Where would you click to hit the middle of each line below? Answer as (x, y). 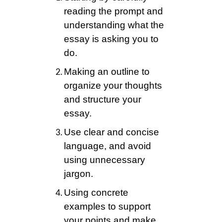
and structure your (103, 100)
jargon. (79, 174)
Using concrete (96, 193)
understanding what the (114, 25)
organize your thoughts (113, 86)
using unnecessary (105, 160)
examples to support (107, 207)
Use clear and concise (111, 132)
